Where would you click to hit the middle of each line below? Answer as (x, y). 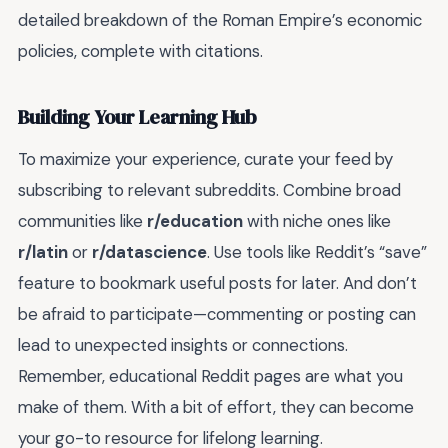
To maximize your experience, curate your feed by (205, 158)
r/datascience (149, 251)
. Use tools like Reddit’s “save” (317, 251)
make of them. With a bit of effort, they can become (216, 406)
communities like (82, 220)
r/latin (43, 251)
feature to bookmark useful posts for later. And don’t (217, 282)
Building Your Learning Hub (137, 117)
